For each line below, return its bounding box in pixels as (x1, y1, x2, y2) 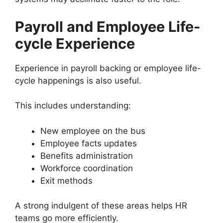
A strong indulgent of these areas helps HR (15, 201, 187, 211)
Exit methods (40, 175, 93, 186)
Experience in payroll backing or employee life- (15, 63, 201, 73)
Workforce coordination (40, 163, 133, 173)
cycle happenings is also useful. (15, 75, 141, 86)
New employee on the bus (40, 125, 145, 136)
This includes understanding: (15, 101, 131, 111)
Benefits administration (40, 150, 133, 161)
